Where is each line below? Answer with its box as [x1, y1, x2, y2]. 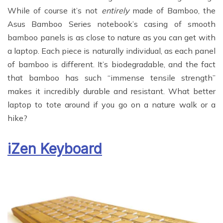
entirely [101, 5, 129, 15]
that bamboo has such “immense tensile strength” [7, 72, 216, 83]
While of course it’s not [7, 5, 102, 15]
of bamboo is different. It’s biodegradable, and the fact [7, 59, 216, 69]
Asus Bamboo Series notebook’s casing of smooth [7, 18, 216, 29]
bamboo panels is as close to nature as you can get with [7, 32, 216, 42]
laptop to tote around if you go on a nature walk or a [7, 99, 216, 110]
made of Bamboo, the [128, 5, 216, 15]
